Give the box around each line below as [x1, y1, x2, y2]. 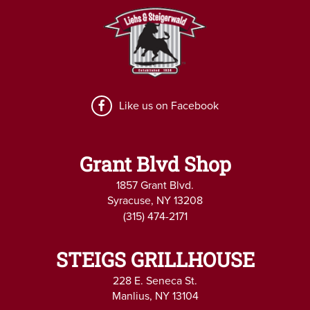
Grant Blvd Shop [79, 150, 231, 177]
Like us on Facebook [119, 98, 219, 113]
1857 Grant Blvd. [116, 178, 194, 192]
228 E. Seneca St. [113, 273, 197, 288]
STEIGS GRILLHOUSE [55, 246, 255, 273]
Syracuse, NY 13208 [107, 193, 203, 208]
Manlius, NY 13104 [111, 289, 199, 303]
